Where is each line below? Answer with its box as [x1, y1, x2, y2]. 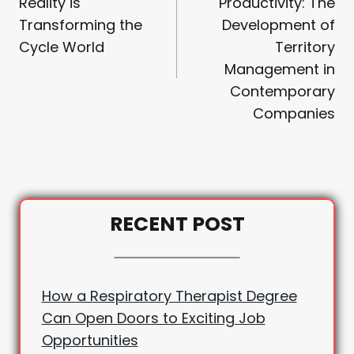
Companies [253, 103, 335, 123]
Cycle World [19, 36, 104, 57]
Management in [224, 58, 335, 79]
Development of [222, 14, 335, 35]
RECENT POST [109, 210, 245, 239]
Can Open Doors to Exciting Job [41, 308, 265, 329]
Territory [275, 36, 335, 57]
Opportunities [41, 330, 138, 351]
